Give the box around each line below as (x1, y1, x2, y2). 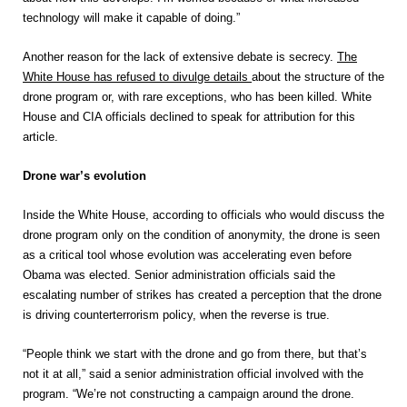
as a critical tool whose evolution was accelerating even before (23, 248, 352, 262)
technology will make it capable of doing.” (23, 11, 240, 25)
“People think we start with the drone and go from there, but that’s (23, 347, 367, 361)
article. (23, 130, 58, 144)
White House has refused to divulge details (23, 70, 248, 84)
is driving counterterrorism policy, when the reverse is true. (23, 308, 330, 322)
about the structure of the (252, 70, 384, 84)
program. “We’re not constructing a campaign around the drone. (23, 387, 354, 401)
